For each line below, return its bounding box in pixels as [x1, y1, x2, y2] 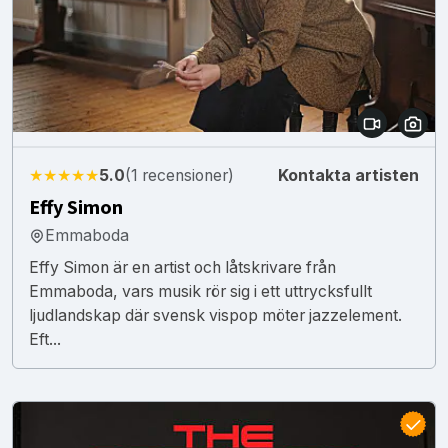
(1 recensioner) [125, 165, 234, 185]
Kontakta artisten [278, 165, 419, 185]
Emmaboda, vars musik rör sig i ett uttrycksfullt [29, 281, 372, 301]
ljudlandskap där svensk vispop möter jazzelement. [29, 305, 402, 325]
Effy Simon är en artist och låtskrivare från [29, 257, 336, 277]
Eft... [29, 329, 61, 349]
